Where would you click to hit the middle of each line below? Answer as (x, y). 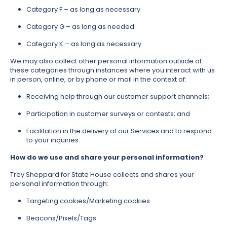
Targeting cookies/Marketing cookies (88, 201)
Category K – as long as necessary (84, 44)
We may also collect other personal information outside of (106, 61)
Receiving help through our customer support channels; (118, 97)
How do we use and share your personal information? (107, 158)
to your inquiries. (53, 140)
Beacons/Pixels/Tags (61, 218)
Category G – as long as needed (80, 27)
